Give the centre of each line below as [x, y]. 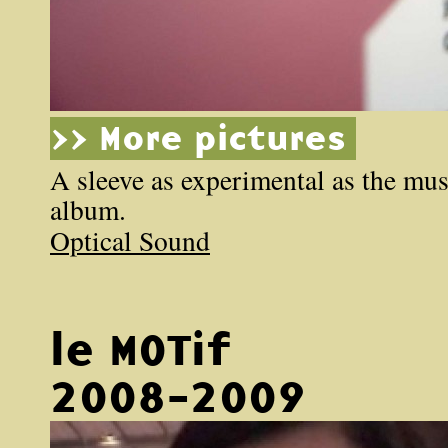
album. [88, 209]
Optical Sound [130, 240]
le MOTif [140, 350]
